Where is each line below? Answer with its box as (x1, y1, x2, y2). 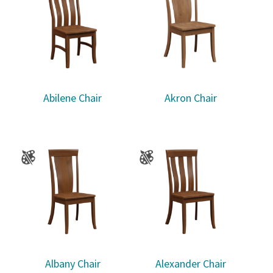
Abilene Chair (43, 91, 102, 105)
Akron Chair (164, 91, 217, 105)
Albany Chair (44, 257, 101, 271)
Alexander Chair (155, 257, 226, 271)
